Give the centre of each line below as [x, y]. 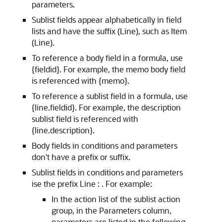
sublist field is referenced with [85, 119]
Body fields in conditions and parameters [105, 145]
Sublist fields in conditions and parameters [107, 172]
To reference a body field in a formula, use [107, 58]
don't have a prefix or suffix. [81, 157]
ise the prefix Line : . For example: [92, 184]
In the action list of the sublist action [116, 199]
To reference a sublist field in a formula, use [110, 96]
